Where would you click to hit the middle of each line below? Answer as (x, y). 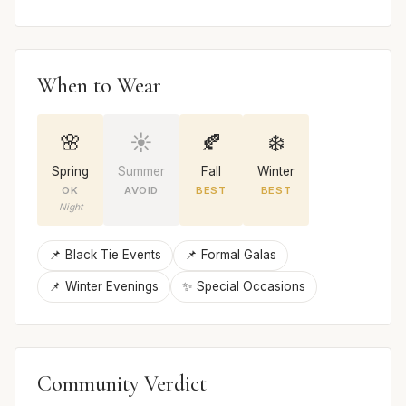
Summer (141, 171)
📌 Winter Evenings (104, 287)
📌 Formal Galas (231, 255)
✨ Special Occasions (244, 287)
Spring (70, 171)
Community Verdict (122, 383)
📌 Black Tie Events (105, 255)
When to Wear (99, 85)
